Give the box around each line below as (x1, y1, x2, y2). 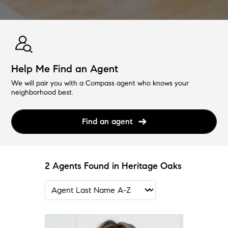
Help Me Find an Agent (11, 62, 119, 75)
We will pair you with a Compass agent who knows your (11, 78, 189, 88)
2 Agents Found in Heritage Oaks (45, 160, 182, 172)
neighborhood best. (11, 88, 74, 97)
